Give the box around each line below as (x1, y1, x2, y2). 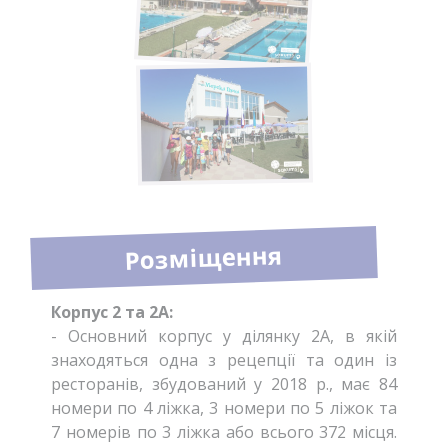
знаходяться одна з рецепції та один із (51, 349, 397, 372)
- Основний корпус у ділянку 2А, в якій (51, 325, 397, 348)
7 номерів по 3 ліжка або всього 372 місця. (51, 421, 397, 444)
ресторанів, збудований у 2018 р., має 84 (51, 373, 397, 396)
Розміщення (124, 238, 284, 277)
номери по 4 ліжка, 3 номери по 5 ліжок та (51, 397, 397, 420)
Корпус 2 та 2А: (51, 301, 173, 324)
